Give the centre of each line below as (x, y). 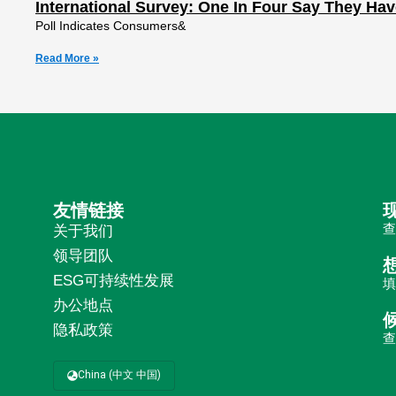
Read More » (67, 58)
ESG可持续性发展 (114, 281)
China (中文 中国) (119, 375)
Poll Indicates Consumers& (110, 26)
